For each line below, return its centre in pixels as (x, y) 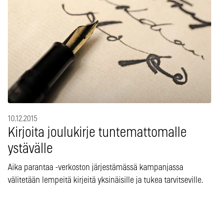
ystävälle (30, 149)
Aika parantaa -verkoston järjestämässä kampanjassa (96, 167)
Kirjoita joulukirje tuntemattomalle (97, 133)
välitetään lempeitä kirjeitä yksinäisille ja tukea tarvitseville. (106, 180)
